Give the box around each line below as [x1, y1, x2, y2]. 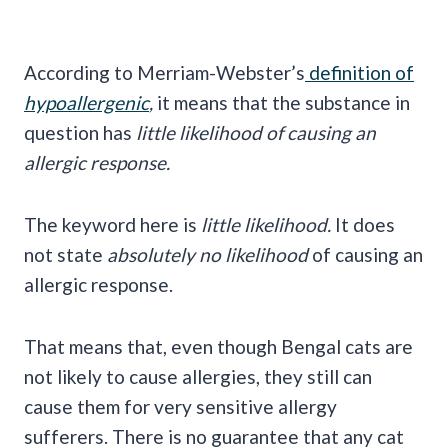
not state [24, 243, 107, 267]
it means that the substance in [157, 91, 410, 115]
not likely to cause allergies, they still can [24, 365, 372, 389]
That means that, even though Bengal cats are [24, 335, 413, 359]
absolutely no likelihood [107, 243, 312, 267]
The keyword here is [24, 213, 197, 237]
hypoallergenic [24, 91, 149, 115]
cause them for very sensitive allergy [24, 395, 337, 419]
